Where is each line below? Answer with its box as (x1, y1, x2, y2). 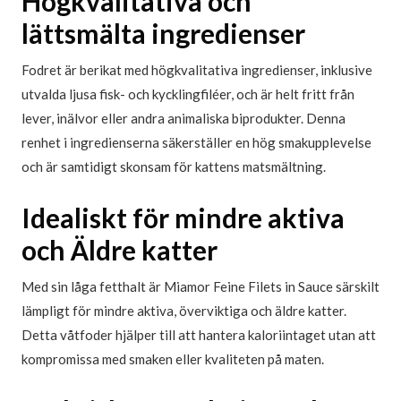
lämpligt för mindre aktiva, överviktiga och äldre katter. (21, 303, 346, 320)
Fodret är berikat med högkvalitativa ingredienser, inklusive (21, 62, 372, 79)
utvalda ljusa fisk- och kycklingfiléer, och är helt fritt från (21, 86, 354, 103)
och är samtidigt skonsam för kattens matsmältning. (21, 158, 326, 175)
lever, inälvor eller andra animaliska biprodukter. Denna (21, 110, 346, 127)
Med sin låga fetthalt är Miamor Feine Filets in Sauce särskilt (21, 278, 380, 295)
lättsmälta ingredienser (21, 17, 305, 50)
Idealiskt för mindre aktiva (21, 201, 345, 235)
